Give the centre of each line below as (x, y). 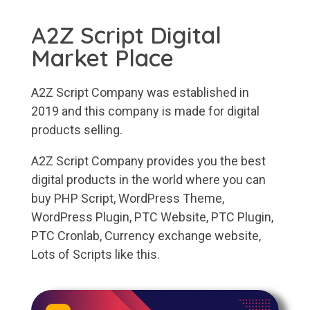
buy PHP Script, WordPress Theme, (128, 199)
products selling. (77, 130)
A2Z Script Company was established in (140, 93)
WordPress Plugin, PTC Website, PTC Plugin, (152, 217)
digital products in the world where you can (148, 180)
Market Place (102, 58)
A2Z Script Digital (126, 35)
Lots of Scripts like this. (95, 255)
